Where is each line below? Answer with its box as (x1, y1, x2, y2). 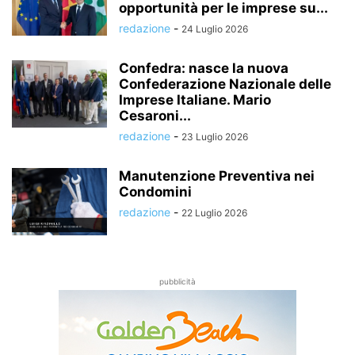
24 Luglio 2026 (181, 23, 248, 35)
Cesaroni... (119, 108, 191, 124)
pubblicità (159, 277, 196, 286)
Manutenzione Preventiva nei (119, 168, 315, 184)
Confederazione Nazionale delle (119, 76, 331, 92)
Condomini (119, 184, 192, 200)
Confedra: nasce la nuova (119, 60, 288, 76)
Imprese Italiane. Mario (119, 92, 271, 108)
